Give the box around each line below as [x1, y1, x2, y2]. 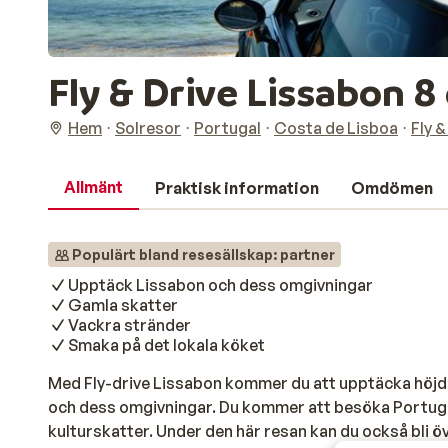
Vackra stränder [68, 315, 191, 335]
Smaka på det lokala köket [68, 335, 265, 355]
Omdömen [351, 178, 433, 198]
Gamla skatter [68, 295, 178, 315]
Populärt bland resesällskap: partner [72, 246, 335, 263]
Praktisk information [155, 178, 319, 198]
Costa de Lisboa [274, 118, 398, 138]
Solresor [115, 118, 181, 138]
